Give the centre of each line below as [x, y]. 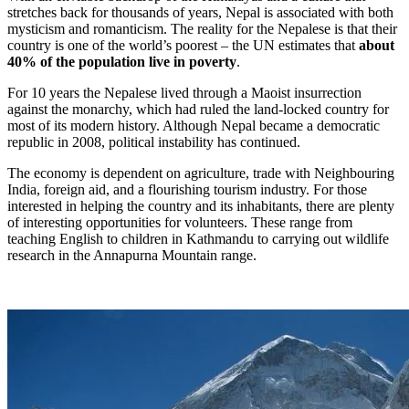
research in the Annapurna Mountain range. [132, 255]
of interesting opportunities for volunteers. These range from [180, 222]
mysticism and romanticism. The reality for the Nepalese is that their [202, 28]
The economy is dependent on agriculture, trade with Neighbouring [201, 173]
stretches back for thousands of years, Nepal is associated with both [200, 12]
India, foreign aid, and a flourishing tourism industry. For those [187, 189]
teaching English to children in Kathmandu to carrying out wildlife [198, 238]
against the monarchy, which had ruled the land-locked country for [198, 109]
